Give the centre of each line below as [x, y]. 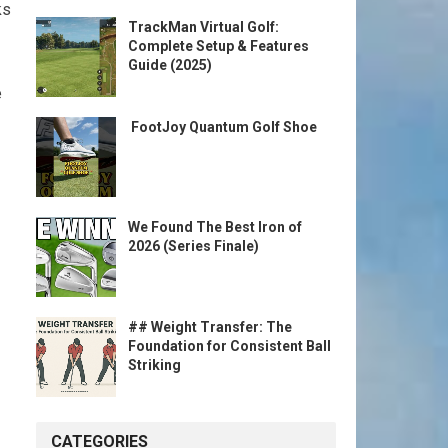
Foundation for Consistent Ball [229, 346]
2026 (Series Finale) [193, 246]
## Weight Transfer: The [210, 327]
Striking [154, 365]
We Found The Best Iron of [215, 227]
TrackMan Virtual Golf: [203, 27]
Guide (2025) [170, 65]
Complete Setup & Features [218, 46]
